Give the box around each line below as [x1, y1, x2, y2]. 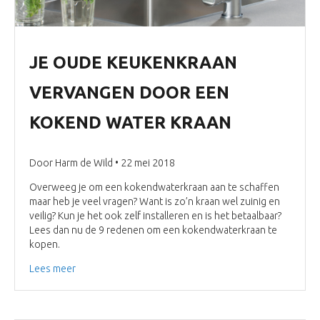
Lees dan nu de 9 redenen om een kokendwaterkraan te [29, 224, 277, 236]
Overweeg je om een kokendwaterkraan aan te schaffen [29, 181, 279, 193]
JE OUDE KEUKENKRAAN [29, 52, 237, 72]
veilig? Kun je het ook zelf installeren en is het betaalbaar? [29, 209, 281, 221]
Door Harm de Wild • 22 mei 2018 [29, 156, 175, 169]
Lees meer [29, 262, 76, 274]
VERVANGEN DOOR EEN [29, 82, 229, 102]
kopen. [29, 238, 60, 250]
